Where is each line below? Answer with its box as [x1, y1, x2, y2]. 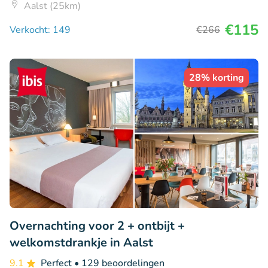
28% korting [189, 71, 244, 85]
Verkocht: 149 [10, 23, 71, 37]
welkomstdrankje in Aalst [10, 234, 153, 251]
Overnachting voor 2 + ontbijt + [10, 218, 185, 234]
